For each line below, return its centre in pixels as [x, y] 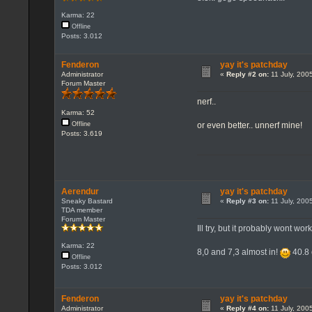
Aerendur [80, 191]
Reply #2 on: [247, 74]
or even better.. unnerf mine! [250, 125]
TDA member [81, 210]
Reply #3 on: [247, 201]
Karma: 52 [78, 112]
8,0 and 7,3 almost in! [239, 252]
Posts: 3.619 [81, 133]
